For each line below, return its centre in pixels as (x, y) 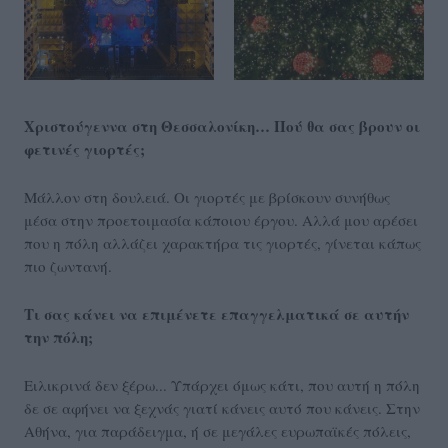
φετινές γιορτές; (84, 149)
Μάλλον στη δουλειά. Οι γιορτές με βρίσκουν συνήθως (207, 197)
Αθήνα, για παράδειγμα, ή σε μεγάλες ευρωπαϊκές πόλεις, (217, 431)
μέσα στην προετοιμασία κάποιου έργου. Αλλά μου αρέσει (221, 220)
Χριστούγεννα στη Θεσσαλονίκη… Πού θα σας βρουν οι (222, 126)
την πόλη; (58, 337)
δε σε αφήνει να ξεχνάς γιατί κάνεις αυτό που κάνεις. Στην (222, 408)
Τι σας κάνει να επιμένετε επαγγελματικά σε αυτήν (216, 314)
